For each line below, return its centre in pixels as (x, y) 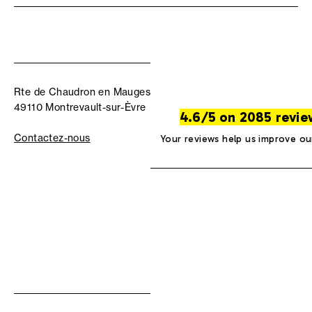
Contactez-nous (52, 138)
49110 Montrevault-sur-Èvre (80, 108)
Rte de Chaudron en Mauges (82, 92)
